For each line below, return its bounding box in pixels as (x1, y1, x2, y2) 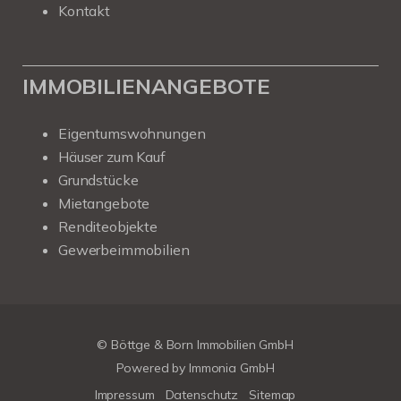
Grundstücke (58, 171, 139, 189)
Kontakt (58, 2, 110, 20)
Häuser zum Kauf (58, 148, 166, 166)
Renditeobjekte (58, 218, 158, 235)
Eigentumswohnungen (58, 124, 206, 142)
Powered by (115, 360, 189, 376)
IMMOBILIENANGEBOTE (22, 73, 270, 99)
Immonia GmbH (188, 360, 275, 376)
